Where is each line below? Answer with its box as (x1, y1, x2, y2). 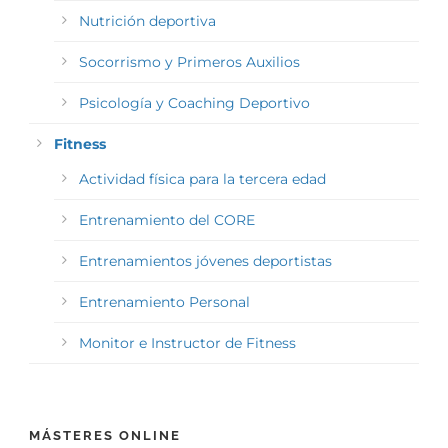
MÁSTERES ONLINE (29, 428, 181, 444)
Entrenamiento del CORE (79, 211, 255, 230)
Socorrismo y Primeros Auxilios (79, 53, 300, 72)
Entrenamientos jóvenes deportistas (79, 252, 332, 271)
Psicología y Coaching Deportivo (79, 94, 310, 113)
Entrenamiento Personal (79, 293, 250, 312)
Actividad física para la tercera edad (79, 170, 326, 189)
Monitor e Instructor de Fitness (79, 334, 296, 353)
